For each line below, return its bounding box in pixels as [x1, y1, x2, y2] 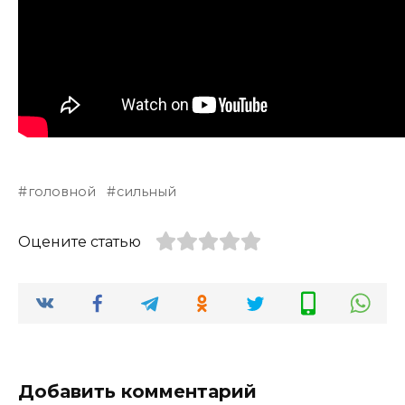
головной [28, 184, 97, 201]
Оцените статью [18, 233, 141, 251]
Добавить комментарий [18, 381, 257, 403]
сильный [117, 184, 177, 201]
